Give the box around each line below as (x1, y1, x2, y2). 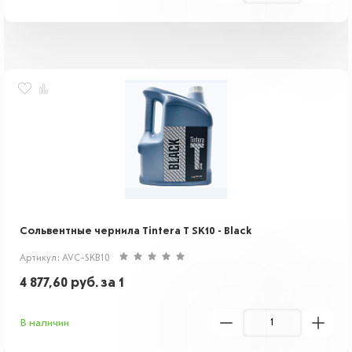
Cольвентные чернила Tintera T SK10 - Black (20, 225, 251, 236)
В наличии (20, 317, 69, 328)
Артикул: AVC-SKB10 (20, 254, 110, 263)
